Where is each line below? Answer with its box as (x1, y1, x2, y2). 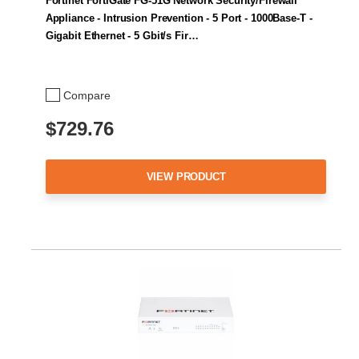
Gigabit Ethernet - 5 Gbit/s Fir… (45, 30, 199, 42)
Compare (63, 88, 111, 102)
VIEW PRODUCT (146, 170, 226, 183)
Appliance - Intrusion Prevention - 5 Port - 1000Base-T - (45, 12, 313, 25)
